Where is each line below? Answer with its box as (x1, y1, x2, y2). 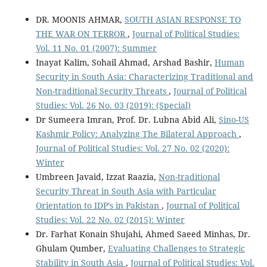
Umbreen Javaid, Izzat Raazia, (35, 170, 159, 182)
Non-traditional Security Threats (35, 85, 169, 97)
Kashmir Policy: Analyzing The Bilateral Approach (35, 128, 239, 139)
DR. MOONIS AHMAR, (35, 13, 125, 25)
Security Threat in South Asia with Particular (35, 185, 216, 197)
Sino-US (218, 113, 249, 125)
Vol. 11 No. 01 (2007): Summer (35, 42, 157, 54)
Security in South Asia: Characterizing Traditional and (35, 70, 253, 82)
